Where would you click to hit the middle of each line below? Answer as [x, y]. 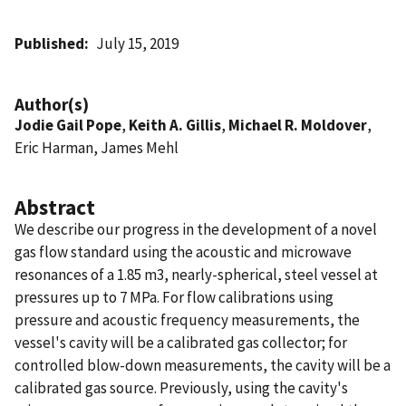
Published [49, 43]
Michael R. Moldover [298, 125]
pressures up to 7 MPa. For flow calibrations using [174, 297]
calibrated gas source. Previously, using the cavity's [181, 387]
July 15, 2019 [138, 43]
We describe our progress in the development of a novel [196, 229]
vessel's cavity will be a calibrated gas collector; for [181, 342]
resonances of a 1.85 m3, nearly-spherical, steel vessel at [196, 274]
